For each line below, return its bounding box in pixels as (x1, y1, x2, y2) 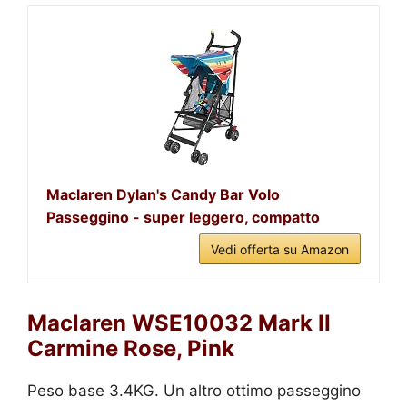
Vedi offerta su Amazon (211, 242, 349, 257)
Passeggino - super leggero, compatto (46, 208, 320, 226)
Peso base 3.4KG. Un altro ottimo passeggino (27, 382, 361, 400)
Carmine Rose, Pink (27, 335, 234, 362)
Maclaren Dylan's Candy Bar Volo (46, 185, 280, 203)
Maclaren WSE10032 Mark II (27, 310, 331, 336)
